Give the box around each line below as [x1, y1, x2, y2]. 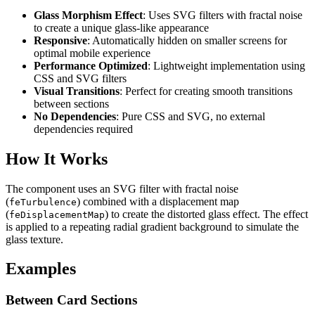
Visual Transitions [34, 84, 120, 97]
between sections [34, 97, 109, 110]
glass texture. [6, 233, 63, 245]
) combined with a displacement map [77, 195, 239, 207]
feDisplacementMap [9, 209, 105, 220]
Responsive [34, 34, 87, 46]
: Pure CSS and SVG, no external [116, 110, 265, 122]
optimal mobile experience [34, 46, 150, 59]
